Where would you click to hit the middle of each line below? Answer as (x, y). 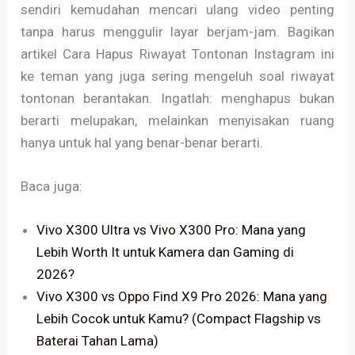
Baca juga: (52, 187)
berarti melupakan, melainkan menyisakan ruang (177, 120)
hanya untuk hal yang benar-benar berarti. (142, 142)
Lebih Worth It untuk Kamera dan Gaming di (166, 252)
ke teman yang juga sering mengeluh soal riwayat (177, 76)
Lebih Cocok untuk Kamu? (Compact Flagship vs (179, 319)
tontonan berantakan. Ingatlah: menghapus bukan (177, 98)
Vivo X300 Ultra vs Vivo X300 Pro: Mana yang (172, 230)
